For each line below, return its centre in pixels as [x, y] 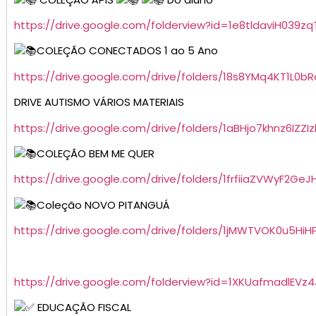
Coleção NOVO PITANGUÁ [103, 205]
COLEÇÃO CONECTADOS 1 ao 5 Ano [127, 51]
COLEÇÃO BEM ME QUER [96, 153]
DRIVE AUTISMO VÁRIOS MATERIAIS [99, 102]
